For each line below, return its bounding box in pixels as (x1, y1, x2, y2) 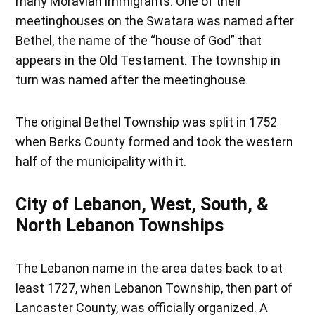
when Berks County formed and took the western (15, 134, 294, 149)
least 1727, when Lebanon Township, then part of (15, 280, 293, 295)
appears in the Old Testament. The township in (15, 52, 281, 67)
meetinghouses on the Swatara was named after (15, 13, 295, 28)
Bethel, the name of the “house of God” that (15, 32, 262, 48)
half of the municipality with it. (15, 153, 187, 169)
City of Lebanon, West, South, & (15, 193, 269, 214)
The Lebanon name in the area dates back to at (15, 260, 283, 276)
